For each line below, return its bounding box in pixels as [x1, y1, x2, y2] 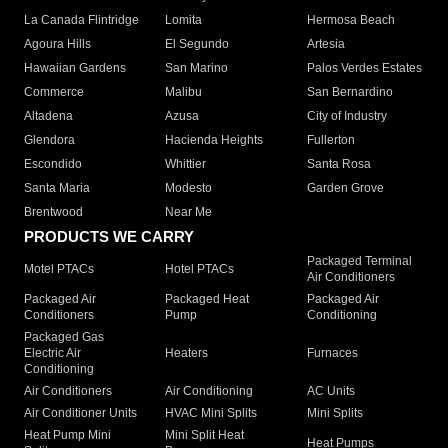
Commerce [24, 85, 84, 100]
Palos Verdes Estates [306, 61, 422, 76]
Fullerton [306, 133, 355, 148]
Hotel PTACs [165, 262, 235, 277]
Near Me [165, 205, 213, 220]
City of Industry [306, 109, 387, 124]
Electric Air [24, 346, 81, 361]
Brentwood [24, 205, 83, 220]
